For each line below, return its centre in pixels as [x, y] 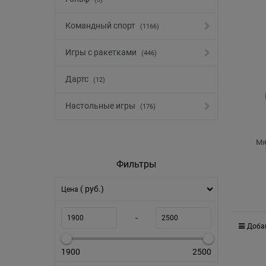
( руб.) [92, 189]
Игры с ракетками [102, 53]
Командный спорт [101, 26]
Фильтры [136, 164]
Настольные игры [101, 106]
